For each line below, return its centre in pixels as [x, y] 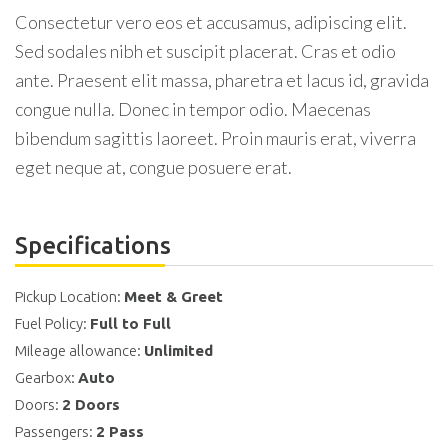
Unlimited [178, 350]
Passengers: [55, 431]
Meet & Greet [173, 296]
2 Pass [120, 431]
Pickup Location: [69, 296]
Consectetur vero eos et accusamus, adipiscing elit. [211, 22]
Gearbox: [46, 377]
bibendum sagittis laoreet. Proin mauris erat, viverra [215, 138]
